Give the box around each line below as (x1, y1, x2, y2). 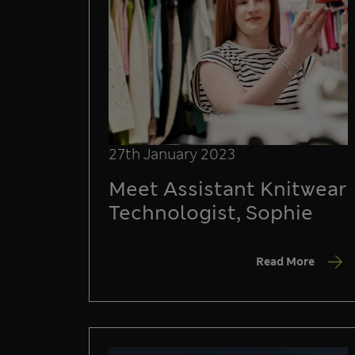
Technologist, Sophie (109, 200, 313, 227)
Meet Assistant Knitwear (109, 176, 347, 203)
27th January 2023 (109, 145, 235, 165)
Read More (256, 254, 315, 269)
